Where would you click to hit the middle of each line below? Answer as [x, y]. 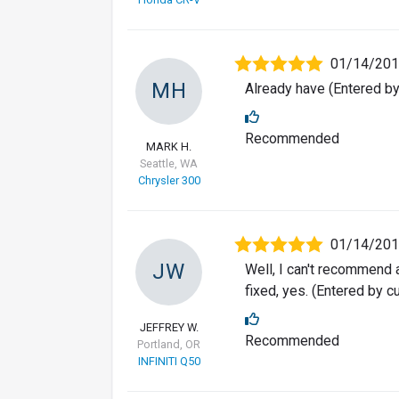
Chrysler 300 [169, 181]
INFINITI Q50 [169, 362]
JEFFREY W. [169, 328]
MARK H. [169, 147]
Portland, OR [169, 345]
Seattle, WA [169, 164]
